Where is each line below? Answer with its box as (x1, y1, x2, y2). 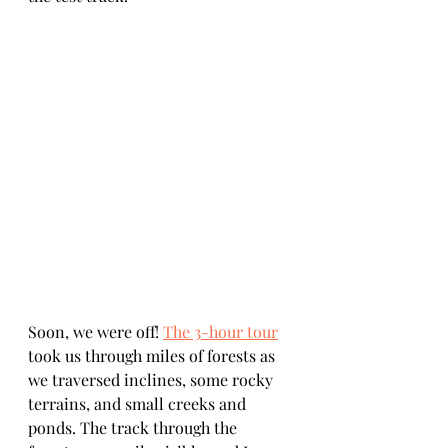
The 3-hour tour (163, 321, 278, 342)
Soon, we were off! (28, 321, 163, 342)
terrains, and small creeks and (28, 393, 250, 414)
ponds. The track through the (28, 417, 241, 438)
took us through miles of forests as (28, 345, 279, 366)
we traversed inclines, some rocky (28, 369, 277, 390)
